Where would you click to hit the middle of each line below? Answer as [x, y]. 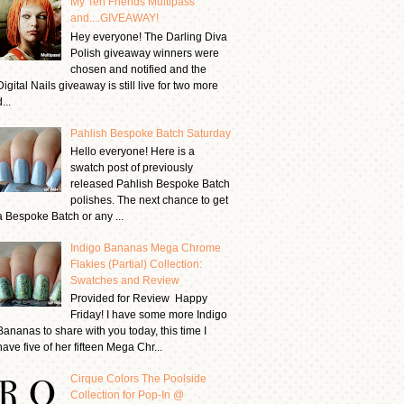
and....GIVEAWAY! [114, 18]
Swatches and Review [124, 280]
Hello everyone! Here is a [132, 151]
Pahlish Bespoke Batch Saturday [150, 133]
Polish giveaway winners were [144, 53]
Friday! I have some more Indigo [148, 315]
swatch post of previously [131, 167]
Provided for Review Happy [138, 299]
